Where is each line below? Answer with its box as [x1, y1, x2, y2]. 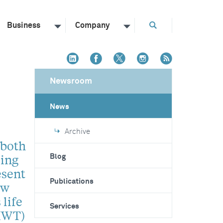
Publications [49, 178, 94, 185]
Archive [64, 128, 90, 135]
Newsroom [49, 77, 92, 86]
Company [75, 21, 110, 29]
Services [49, 203, 79, 210]
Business [7, 21, 40, 29]
